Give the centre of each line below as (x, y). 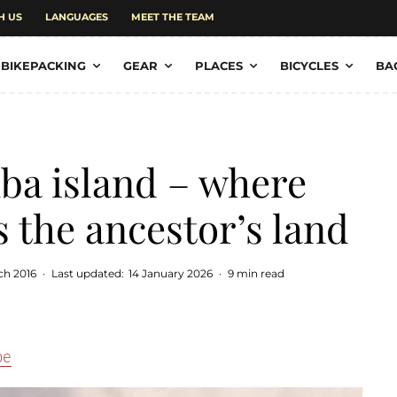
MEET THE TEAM (173, 17)
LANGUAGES (77, 17)
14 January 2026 (171, 273)
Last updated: (88, 273)
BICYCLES (309, 66)
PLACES (218, 66)
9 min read (256, 273)
